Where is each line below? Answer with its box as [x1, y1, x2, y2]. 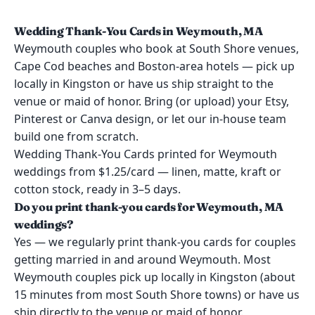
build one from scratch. [14, 129, 139, 144]
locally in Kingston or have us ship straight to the [14, 76, 274, 91]
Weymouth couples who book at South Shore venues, [14, 41, 299, 56]
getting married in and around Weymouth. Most [14, 252, 271, 267]
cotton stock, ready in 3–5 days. [14, 181, 181, 197]
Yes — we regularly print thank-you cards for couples [14, 234, 296, 250]
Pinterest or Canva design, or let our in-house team [14, 111, 286, 127]
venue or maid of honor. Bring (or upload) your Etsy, [14, 94, 289, 109]
